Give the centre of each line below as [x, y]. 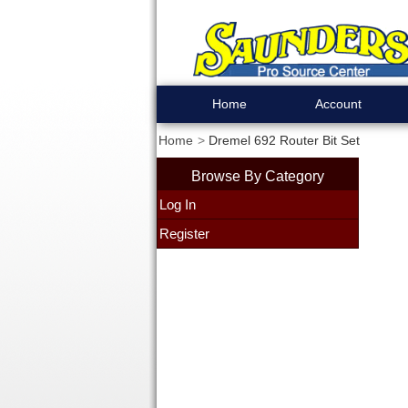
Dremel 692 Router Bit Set [284, 140]
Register [184, 234]
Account [338, 104]
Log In [177, 204]
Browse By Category [257, 176]
